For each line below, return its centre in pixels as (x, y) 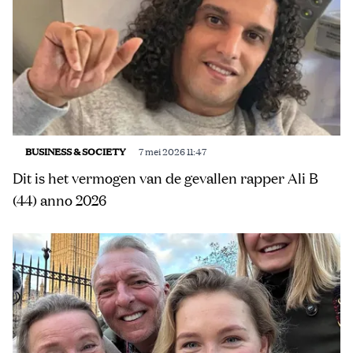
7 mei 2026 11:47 (173, 150)
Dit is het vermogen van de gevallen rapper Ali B (165, 178)
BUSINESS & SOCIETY (76, 150)
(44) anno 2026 (59, 200)
